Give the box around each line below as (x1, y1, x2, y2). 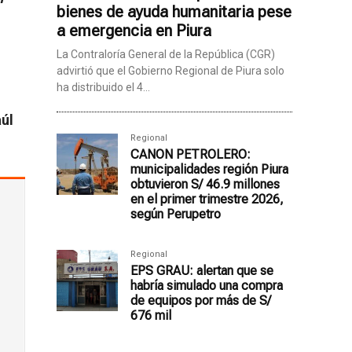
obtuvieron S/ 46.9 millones (130, 177, 280, 192)
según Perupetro (130, 207, 221, 222)
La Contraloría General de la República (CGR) (57, 48, 275, 61)
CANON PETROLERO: (130, 147, 251, 163)
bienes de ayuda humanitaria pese (57, 2, 291, 22)
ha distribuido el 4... (57, 81, 150, 94)
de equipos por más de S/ (130, 293, 271, 309)
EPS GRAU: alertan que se (130, 263, 273, 279)
